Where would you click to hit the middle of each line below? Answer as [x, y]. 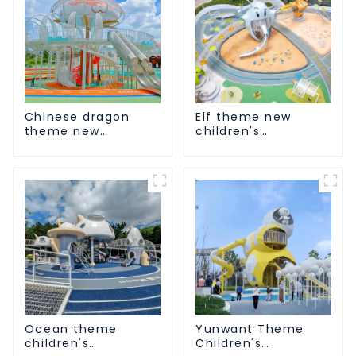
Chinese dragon [77, 116]
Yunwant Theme [250, 329]
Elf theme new [243, 116]
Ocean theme [71, 329]
